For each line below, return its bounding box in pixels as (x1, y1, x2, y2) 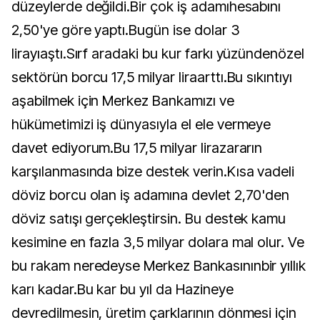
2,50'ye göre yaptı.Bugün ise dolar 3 (11, 21, 240, 39)
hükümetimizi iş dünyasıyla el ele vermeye (11, 116, 271, 133)
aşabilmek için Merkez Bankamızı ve (11, 92, 234, 109)
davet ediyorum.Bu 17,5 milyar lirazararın (11, 139, 263, 156)
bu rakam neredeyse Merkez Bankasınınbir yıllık (11, 257, 306, 274)
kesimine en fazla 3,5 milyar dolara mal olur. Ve (11, 234, 305, 251)
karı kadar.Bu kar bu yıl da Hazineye (11, 281, 234, 298)
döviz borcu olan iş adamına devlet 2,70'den (11, 186, 290, 204)
